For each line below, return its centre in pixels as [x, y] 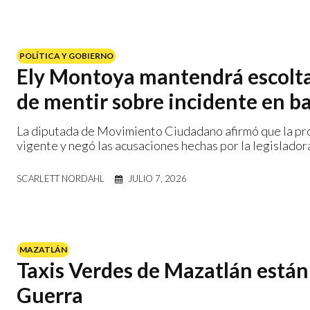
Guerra [50, 294]
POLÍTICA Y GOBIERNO [66, 56]
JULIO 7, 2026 [157, 178]
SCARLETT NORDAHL [61, 178]
